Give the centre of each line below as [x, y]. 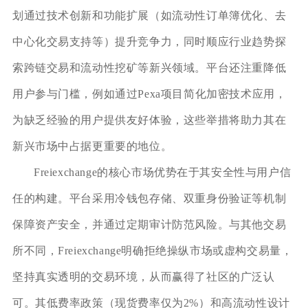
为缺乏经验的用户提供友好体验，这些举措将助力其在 [149, 120]
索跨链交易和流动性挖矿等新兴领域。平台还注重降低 [149, 67]
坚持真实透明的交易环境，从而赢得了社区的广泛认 [143, 276]
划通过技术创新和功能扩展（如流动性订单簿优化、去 [149, 15]
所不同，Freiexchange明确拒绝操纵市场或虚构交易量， [152, 250]
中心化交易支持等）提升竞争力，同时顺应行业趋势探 [149, 41]
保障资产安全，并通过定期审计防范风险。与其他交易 [149, 224]
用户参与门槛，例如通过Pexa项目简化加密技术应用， [149, 93]
